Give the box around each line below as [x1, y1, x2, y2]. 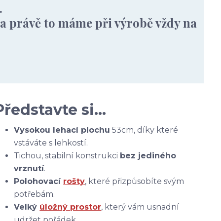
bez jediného [120, 151, 177, 160]
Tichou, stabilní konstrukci [14, 151, 120, 160]
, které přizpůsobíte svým [85, 177, 184, 186]
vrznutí [14, 164, 44, 173]
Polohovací [14, 177, 64, 186]
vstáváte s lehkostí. [14, 138, 88, 147]
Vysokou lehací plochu [14, 125, 110, 135]
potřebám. [14, 189, 55, 199]
